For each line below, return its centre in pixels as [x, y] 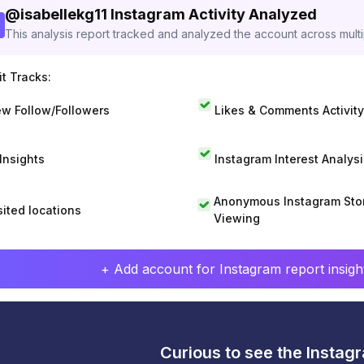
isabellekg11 [64, 14]
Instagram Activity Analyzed [214, 14]
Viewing [236, 218]
